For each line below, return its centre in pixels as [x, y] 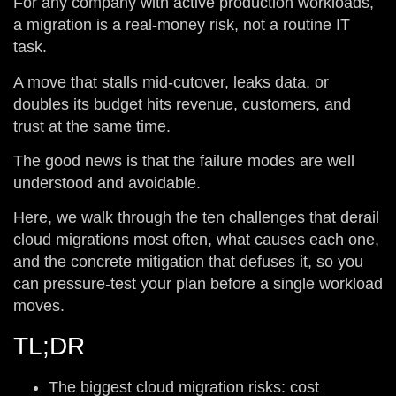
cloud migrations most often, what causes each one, [196, 240]
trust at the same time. [92, 126]
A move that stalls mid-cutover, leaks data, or [171, 82]
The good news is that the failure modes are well [184, 161]
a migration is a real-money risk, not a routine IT [182, 25]
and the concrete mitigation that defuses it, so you [188, 262]
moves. [39, 306]
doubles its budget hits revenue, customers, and [182, 104]
